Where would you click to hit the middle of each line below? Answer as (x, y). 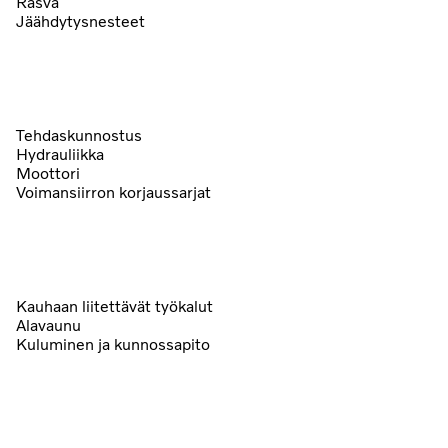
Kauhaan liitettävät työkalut (114, 306)
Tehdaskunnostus (79, 135)
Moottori (48, 173)
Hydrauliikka (60, 154)
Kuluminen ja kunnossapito (113, 344)
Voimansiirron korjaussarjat (113, 192)
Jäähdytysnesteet (80, 21)
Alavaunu (48, 325)
